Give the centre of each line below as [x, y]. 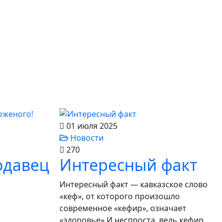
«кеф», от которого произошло [120, 196]
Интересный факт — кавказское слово [134, 184]
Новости [86, 138]
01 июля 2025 [91, 126]
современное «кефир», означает [123, 208]
